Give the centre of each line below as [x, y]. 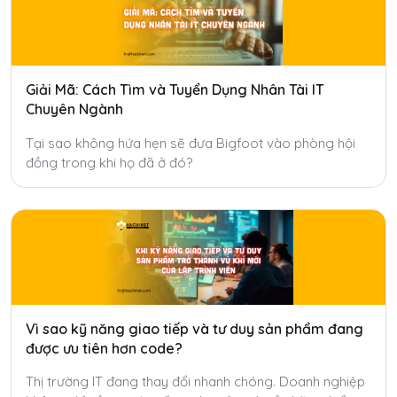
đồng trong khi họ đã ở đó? [109, 162]
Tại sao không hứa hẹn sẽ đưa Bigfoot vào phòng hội [191, 143]
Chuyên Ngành [74, 109]
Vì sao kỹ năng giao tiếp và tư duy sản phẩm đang [195, 328]
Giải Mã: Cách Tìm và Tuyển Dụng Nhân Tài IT [175, 89]
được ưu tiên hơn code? [104, 348]
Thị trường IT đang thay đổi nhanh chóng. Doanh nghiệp [195, 382]
